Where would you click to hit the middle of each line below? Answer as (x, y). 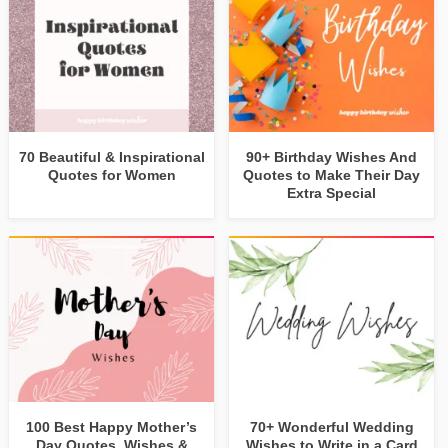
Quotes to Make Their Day (332, 175)
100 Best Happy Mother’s (112, 427)
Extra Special (332, 193)
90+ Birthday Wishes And (332, 157)
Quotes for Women (111, 175)
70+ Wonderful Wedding (331, 427)
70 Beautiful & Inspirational (111, 157)
